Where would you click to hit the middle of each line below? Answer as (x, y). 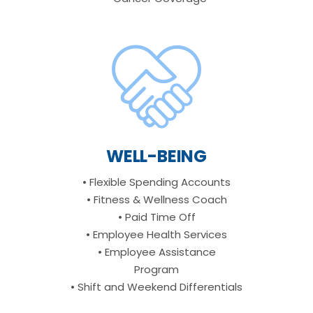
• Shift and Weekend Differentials (156, 287)
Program (156, 269)
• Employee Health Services (156, 234)
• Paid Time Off (156, 217)
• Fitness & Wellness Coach (156, 199)
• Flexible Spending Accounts (156, 182)
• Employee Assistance (156, 252)
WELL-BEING (156, 156)
